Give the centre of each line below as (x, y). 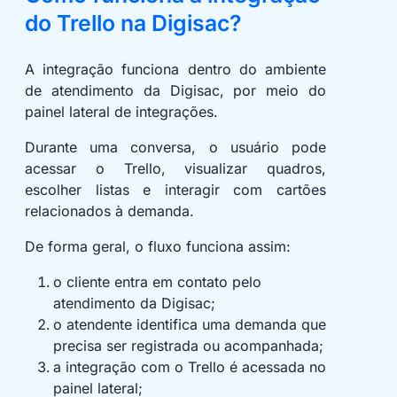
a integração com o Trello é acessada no (190, 367)
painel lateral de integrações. (121, 112)
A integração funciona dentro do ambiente (175, 70)
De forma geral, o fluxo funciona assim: (158, 247)
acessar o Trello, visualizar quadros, (175, 169)
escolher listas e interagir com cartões (175, 190)
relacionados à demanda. (109, 211)
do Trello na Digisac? (133, 23)
